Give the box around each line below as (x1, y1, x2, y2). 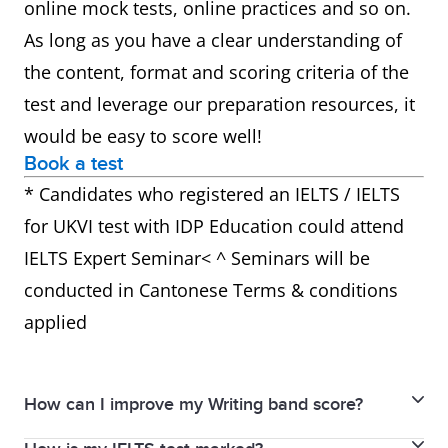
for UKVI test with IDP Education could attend (24, 214, 404, 238)
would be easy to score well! (24, 124, 262, 148)
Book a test (24, 152, 123, 176)
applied (24, 310, 87, 334)
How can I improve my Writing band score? (24, 394, 363, 415)
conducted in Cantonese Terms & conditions (24, 278, 398, 302)
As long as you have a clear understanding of (24, 28, 402, 52)
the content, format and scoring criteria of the (24, 60, 409, 84)
